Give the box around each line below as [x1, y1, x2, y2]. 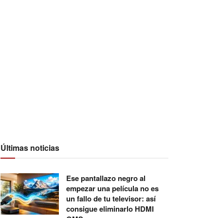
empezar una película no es [66, 182, 159, 194]
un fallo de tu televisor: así [66, 193, 156, 204]
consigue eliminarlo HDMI [66, 203, 154, 214]
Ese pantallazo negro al [66, 172, 145, 183]
